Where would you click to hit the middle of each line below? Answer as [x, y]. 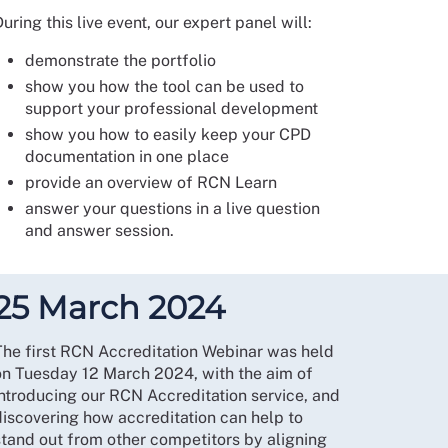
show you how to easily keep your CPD [167, 135]
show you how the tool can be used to [164, 87]
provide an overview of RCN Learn [150, 183]
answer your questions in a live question [172, 209]
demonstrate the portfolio [120, 61]
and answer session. [99, 231]
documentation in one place [126, 157]
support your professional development [171, 109]
